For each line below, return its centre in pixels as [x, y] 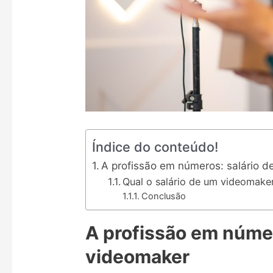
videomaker [138, 256]
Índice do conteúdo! [155, 147]
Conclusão [163, 196]
